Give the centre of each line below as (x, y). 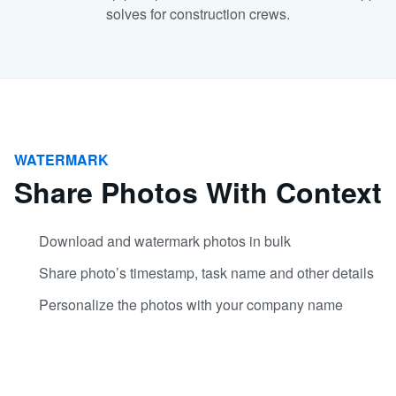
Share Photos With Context (198, 192)
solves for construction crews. (198, 14)
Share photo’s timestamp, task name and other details (206, 273)
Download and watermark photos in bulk (165, 241)
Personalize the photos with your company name (191, 305)
